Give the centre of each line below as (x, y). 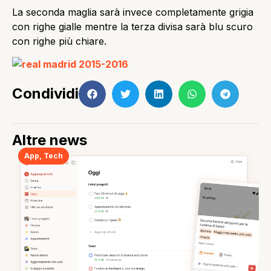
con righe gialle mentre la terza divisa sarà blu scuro (132, 26)
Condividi (45, 94)
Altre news (50, 140)
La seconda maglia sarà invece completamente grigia (133, 12)
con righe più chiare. (59, 41)
